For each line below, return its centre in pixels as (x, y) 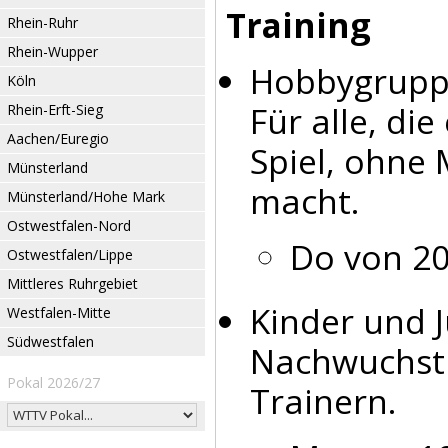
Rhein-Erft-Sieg (55, 109)
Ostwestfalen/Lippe (70, 254)
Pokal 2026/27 (53, 382)
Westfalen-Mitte (59, 312)
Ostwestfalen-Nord (69, 225)
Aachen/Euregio (58, 138)
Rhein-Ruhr (42, 22)
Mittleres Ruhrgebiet (72, 283)
